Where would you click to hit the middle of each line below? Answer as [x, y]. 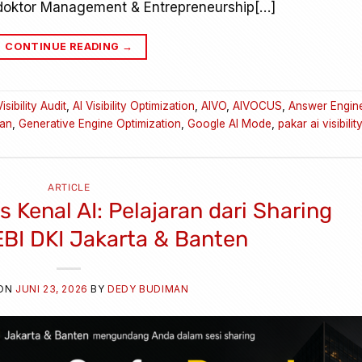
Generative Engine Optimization [100, 124]
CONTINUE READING [63, 47]
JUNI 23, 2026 [52, 289]
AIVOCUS [257, 106]
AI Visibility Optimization [134, 106]
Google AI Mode [229, 124]
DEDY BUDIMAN [148, 289]
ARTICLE [69, 188]
